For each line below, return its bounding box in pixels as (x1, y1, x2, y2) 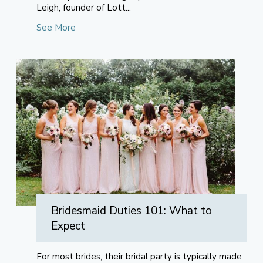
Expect (50, 218, 85, 234)
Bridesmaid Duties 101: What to (50, 203, 212, 218)
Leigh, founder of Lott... (36, 2, 131, 14)
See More (36, 22, 76, 33)
